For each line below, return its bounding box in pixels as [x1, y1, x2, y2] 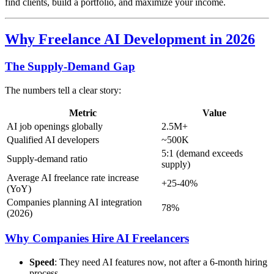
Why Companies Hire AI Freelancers [5, 232, 189, 245]
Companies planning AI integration [7, 196, 142, 207]
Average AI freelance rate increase [7, 172, 139, 183]
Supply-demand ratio [7, 153, 87, 164]
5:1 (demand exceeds [161, 147, 243, 158]
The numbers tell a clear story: [5, 84, 121, 95]
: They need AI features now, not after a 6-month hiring [54, 257, 267, 268]
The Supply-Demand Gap [5, 59, 135, 73]
